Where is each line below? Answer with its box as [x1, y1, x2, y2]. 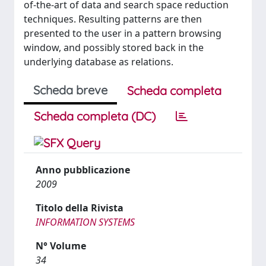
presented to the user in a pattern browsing [24, 27, 221, 40]
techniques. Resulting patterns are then [24, 12, 202, 26]
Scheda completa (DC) [34, 109, 156, 123]
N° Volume [36, 239, 86, 252]
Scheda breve [33, 83, 107, 97]
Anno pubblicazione [36, 163, 130, 176]
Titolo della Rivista [36, 201, 123, 214]
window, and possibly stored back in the [24, 41, 204, 54]
